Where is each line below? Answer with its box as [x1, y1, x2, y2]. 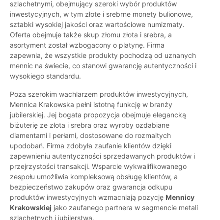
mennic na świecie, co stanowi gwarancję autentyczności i [10, 61, 196, 70]
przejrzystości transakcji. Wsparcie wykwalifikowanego [10, 162, 187, 171]
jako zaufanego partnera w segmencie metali [52, 203, 198, 212]
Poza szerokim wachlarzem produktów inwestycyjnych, [10, 90, 188, 99]
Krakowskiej [10, 203, 52, 212]
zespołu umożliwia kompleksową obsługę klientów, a [10, 172, 178, 181]
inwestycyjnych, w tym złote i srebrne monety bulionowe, [10, 10, 193, 19]
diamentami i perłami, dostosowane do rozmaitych [10, 131, 171, 140]
